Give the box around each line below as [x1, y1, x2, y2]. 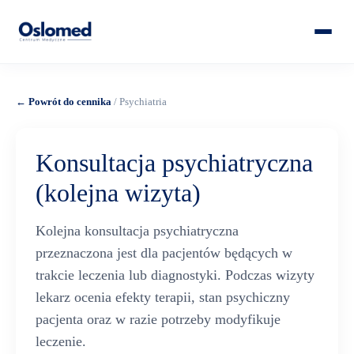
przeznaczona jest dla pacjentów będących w [36, 245, 292, 261]
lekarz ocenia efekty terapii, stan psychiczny [36, 289, 290, 305]
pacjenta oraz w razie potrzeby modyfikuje [36, 311, 281, 327]
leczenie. [36, 333, 86, 349]
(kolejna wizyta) [36, 179, 201, 207]
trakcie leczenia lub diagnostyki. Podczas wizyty [36, 267, 314, 283]
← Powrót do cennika [16, 96, 111, 107]
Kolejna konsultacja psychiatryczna [36, 223, 239, 239]
